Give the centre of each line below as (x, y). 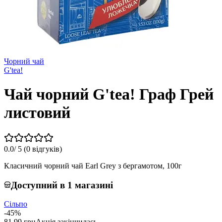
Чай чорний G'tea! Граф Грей (109, 94)
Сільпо (16, 204)
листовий (37, 113)
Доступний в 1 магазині (62, 185)
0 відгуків (43, 149)
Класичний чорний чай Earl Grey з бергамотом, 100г (93, 166)
